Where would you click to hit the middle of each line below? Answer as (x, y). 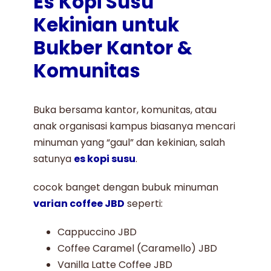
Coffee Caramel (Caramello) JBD (138, 249)
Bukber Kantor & (113, 48)
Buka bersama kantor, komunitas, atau (125, 110)
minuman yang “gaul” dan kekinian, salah (129, 143)
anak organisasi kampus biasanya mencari (135, 126)
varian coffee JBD (79, 204)
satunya (54, 159)
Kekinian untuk (106, 25)
